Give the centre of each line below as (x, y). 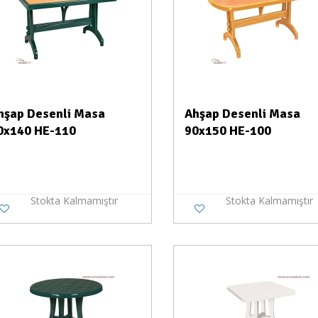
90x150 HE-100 (227, 131)
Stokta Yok (122, 267)
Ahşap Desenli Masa (242, 114)
